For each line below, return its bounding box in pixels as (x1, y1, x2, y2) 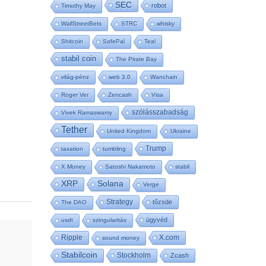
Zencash (107, 91, 132, 99)
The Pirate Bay (115, 56, 157, 63)
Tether (61, 125, 87, 135)
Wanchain (150, 74, 178, 81)
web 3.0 (108, 74, 131, 81)
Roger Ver (61, 91, 88, 99)
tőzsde (152, 198, 172, 206)
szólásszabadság (131, 108, 188, 116)
